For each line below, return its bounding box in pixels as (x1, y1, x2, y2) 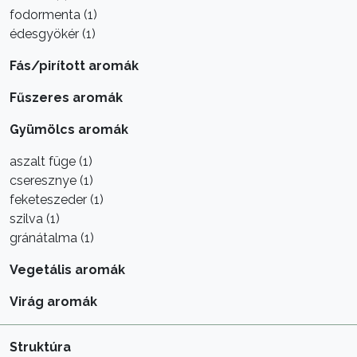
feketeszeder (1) (10, 191, 104, 207)
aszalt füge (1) (10, 153, 92, 169)
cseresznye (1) (10, 172, 93, 188)
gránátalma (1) (10, 229, 94, 245)
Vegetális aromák (10, 261, 125, 277)
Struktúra (10, 339, 71, 355)
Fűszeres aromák (10, 89, 123, 105)
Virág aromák (10, 293, 97, 309)
